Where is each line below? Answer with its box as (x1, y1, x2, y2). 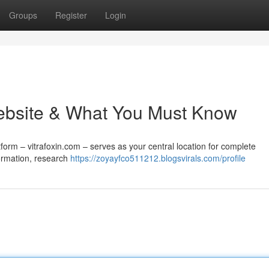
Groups (9, 9, 37, 21)
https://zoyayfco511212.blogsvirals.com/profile (70, 152, 246, 164)
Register (55, 9, 87, 21)
